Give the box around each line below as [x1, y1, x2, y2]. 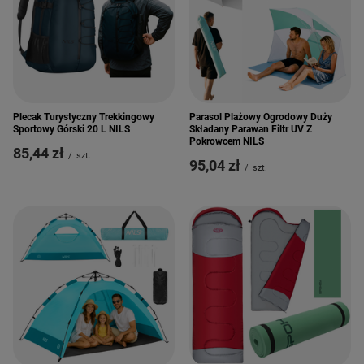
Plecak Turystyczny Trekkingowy [13, 111, 154, 123]
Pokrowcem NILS [189, 136, 264, 147]
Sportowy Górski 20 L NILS [13, 123, 130, 135]
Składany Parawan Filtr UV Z [189, 123, 312, 135]
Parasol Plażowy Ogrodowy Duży [189, 111, 332, 123]
